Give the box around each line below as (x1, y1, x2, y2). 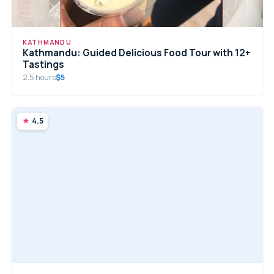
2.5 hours (23, 72, 56, 83)
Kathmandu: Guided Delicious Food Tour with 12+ (23, 46, 251, 59)
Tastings (23, 57, 65, 71)
